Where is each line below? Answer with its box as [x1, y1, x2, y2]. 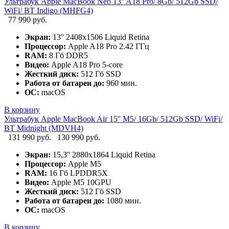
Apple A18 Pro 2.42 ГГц [66, 42, 149, 51]
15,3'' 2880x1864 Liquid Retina [51, 150, 155, 159]
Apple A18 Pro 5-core [49, 60, 123, 70]
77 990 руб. [8, 15, 47, 25]
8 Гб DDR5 [47, 51, 88, 60]
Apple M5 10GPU [49, 178, 111, 187]
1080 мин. [104, 196, 141, 205]
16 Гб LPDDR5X [47, 169, 108, 178]
